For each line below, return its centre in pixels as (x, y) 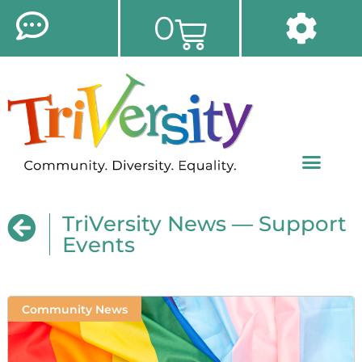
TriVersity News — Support (204, 224)
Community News (74, 309)
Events (98, 245)
